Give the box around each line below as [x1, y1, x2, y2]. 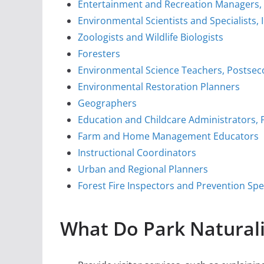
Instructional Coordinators [78, 146, 196, 160]
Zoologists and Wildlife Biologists [78, 31, 223, 44]
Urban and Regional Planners [78, 163, 208, 176]
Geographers [78, 97, 137, 110]
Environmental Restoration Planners [78, 80, 240, 94]
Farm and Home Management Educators [78, 130, 259, 143]
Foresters [78, 47, 120, 61]
